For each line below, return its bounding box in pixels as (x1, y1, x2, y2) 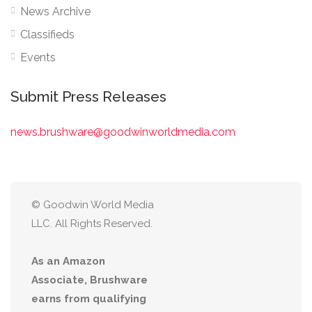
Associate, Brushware (31, 274, 148, 286)
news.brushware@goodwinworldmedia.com (10, 125, 235, 139)
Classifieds (20, 28, 75, 41)
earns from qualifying (31, 292, 146, 305)
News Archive (20, 5, 91, 18)
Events (20, 51, 56, 64)
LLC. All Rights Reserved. (31, 217, 153, 230)
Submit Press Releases (10, 88, 166, 105)
